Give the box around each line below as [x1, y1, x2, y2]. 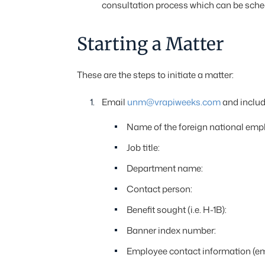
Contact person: [126, 183, 192, 195]
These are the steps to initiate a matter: [76, 69, 234, 81]
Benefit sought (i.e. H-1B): [126, 203, 227, 216]
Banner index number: [126, 224, 216, 237]
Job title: [126, 141, 160, 154]
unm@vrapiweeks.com [127, 96, 221, 108]
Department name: [126, 162, 203, 174]
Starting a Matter [76, 33, 224, 55]
